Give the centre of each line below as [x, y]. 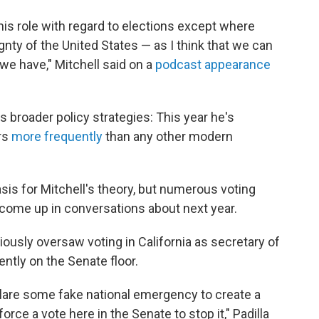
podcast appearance [213, 64]
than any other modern [168, 136]
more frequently [57, 136]
